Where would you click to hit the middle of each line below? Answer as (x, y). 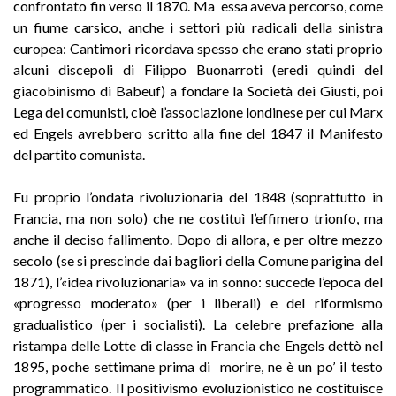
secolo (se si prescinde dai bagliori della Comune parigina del (198, 260)
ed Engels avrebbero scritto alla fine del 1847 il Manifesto (198, 133)
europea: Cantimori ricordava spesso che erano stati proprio (198, 48)
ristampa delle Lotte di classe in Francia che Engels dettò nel (198, 345)
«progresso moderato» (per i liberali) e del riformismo (198, 302)
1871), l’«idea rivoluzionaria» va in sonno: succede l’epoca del (198, 281)
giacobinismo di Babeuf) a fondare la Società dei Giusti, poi (198, 90)
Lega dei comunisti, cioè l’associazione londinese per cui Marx (198, 111)
